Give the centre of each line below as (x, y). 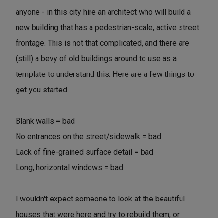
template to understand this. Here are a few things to (105, 74)
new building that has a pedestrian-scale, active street (107, 27)
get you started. (42, 90)
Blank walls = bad (45, 121)
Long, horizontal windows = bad (69, 167)
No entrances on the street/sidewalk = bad (88, 136)
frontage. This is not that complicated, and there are (102, 43)
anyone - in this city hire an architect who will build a (103, 12)
